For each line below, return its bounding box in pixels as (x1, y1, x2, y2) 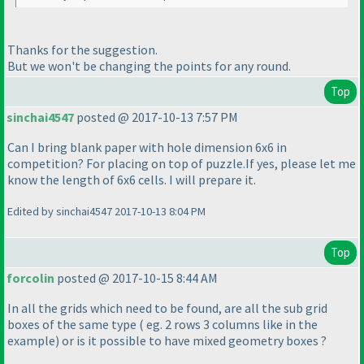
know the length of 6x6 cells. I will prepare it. (7, 171, 256, 188)
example (7, 332, 55, 349)
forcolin (6, 270, 54, 287)
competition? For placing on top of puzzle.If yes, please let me (7, 155, 356, 172)
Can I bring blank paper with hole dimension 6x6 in (7, 139, 287, 156)
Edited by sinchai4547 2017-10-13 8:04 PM (7, 204, 206, 219)
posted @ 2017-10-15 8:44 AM (54, 270, 218, 287)
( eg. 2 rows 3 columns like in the (139, 316, 318, 333)
